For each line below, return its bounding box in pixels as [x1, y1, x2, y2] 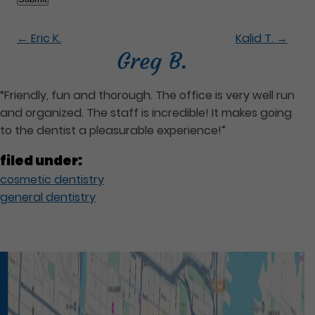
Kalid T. [235, 30, 276, 46]
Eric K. [28, 30, 62, 46]
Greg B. [117, 46, 188, 75]
